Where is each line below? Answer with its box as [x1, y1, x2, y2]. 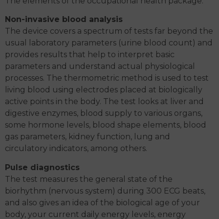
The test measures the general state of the [5, 174, 173, 184]
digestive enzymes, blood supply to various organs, [5, 109, 202, 118]
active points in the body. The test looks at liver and [5, 97, 204, 107]
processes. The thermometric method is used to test [5, 73, 209, 83]
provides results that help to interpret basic [5, 50, 175, 60]
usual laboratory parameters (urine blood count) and [5, 38, 213, 48]
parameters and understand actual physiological [5, 62, 195, 71]
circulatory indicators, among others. [5, 144, 147, 153]
